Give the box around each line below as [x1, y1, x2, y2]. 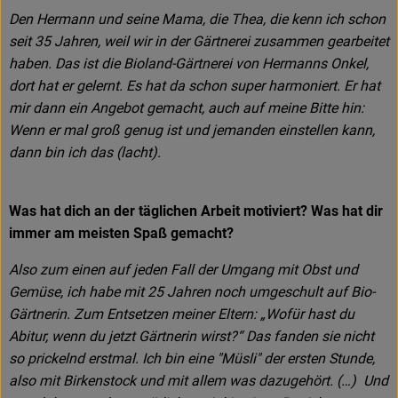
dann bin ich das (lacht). [9, 144, 161, 162]
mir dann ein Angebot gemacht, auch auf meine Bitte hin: [9, 99, 364, 117]
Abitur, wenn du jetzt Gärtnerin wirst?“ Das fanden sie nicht [9, 328, 374, 346]
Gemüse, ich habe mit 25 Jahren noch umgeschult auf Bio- [9, 283, 375, 301]
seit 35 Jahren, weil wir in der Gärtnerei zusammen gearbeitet [9, 33, 389, 51]
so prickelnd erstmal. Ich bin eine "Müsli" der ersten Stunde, [9, 350, 375, 368]
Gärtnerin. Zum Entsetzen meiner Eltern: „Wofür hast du [9, 306, 354, 323]
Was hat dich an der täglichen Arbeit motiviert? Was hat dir [9, 203, 383, 220]
